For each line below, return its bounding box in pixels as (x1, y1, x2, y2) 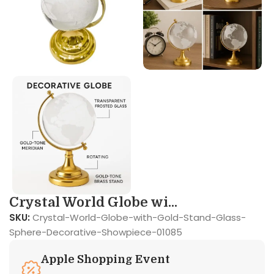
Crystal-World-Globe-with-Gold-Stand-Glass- (32, 210, 246, 224)
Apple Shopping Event (41, 253, 170, 265)
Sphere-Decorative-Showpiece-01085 (9, 225, 182, 239)
